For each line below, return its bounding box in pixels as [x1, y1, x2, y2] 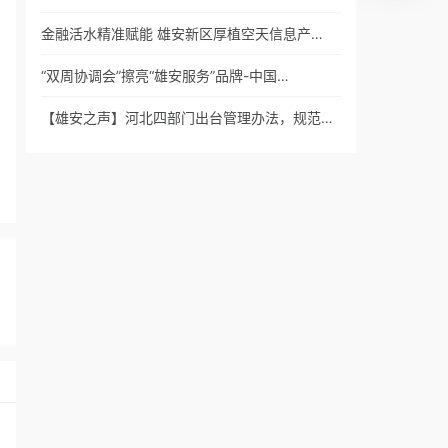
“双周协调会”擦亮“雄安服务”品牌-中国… [41, 67, 289, 84]
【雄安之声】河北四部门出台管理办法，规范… [41, 109, 333, 126]
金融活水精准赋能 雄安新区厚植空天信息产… [41, 25, 323, 42]
